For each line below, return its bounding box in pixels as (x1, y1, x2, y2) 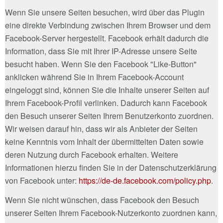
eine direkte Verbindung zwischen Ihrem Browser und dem (5, 19, 211, 31)
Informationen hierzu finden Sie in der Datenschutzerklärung (5, 161, 217, 173)
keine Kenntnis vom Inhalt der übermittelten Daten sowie (5, 135, 204, 147)
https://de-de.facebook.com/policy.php (79, 174, 211, 186)
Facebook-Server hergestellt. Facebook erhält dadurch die (5, 32, 209, 44)
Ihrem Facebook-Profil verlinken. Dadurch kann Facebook (5, 97, 207, 109)
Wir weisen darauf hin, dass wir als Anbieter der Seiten (5, 122, 198, 134)
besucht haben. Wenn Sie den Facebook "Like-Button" (5, 58, 197, 70)
